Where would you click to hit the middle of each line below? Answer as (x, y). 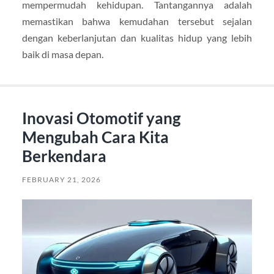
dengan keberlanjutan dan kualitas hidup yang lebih (137, 38)
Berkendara (64, 156)
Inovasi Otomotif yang (101, 118)
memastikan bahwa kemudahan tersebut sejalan (137, 21)
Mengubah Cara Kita (95, 137)
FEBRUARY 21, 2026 (61, 179)
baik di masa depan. (62, 54)
